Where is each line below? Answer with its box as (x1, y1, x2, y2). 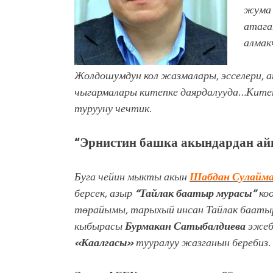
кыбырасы (74, 218, 125, 235)
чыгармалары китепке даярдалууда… (74, 83, 246, 101)
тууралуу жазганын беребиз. (133, 234, 271, 251)
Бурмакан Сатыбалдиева (125, 218, 248, 235)
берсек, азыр (74, 185, 132, 202)
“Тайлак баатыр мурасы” (135, 185, 257, 202)
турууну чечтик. (74, 100, 154, 117)
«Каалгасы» (74, 234, 133, 251)
